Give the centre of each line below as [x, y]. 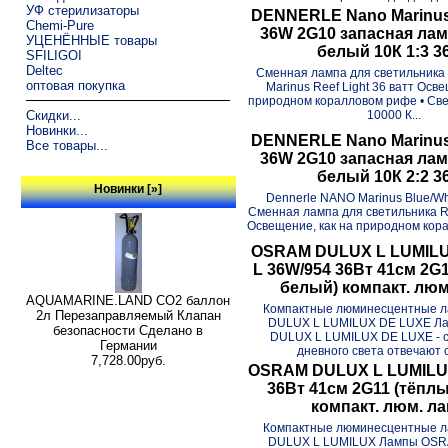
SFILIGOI [53, 55]
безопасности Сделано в [128, 331]
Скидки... [53, 115]
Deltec [44, 70]
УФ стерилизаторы [82, 10]
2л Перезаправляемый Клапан [128, 316]
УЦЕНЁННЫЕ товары [91, 40]
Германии [128, 346]
